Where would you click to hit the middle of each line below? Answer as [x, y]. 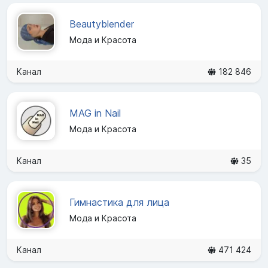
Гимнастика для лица [119, 202]
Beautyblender [102, 24]
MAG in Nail [95, 113]
